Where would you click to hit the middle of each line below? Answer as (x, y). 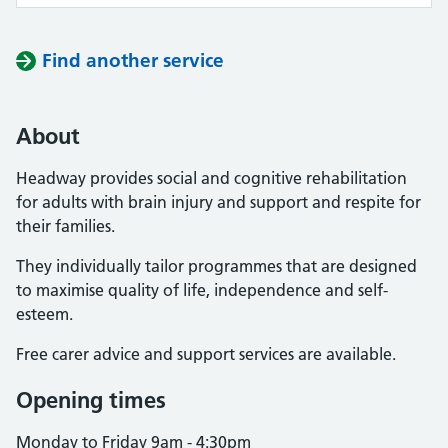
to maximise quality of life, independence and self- (202, 290)
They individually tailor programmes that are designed (216, 266)
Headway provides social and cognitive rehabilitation (211, 178)
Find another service (133, 60)
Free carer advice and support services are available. (206, 354)
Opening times (91, 400)
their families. (65, 226)
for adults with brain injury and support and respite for (218, 202)
